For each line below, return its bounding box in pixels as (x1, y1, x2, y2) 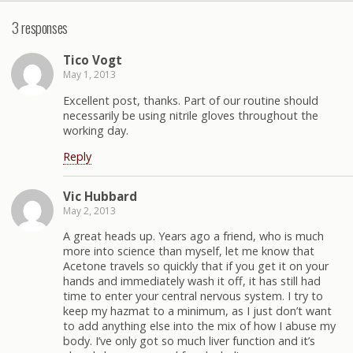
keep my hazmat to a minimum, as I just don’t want (63, 303, 332, 318)
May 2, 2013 (63, 203, 116, 217)
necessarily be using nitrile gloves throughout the (63, 107, 318, 123)
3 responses (12, 16, 68, 38)
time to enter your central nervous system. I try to (63, 288, 323, 303)
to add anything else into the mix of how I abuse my (63, 318, 336, 333)
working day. (63, 122, 128, 138)
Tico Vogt (63, 52, 122, 69)
